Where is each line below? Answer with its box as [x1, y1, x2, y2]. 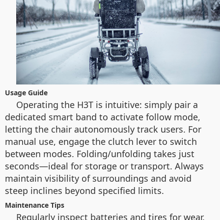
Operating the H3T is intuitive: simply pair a [16, 98, 198, 110]
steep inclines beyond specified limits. [5, 184, 164, 196]
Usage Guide [5, 87, 48, 97]
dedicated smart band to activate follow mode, [5, 110, 200, 123]
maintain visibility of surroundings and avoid [5, 172, 192, 184]
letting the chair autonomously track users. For [5, 123, 201, 135]
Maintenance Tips [5, 200, 64, 210]
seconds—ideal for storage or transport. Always [5, 160, 204, 172]
